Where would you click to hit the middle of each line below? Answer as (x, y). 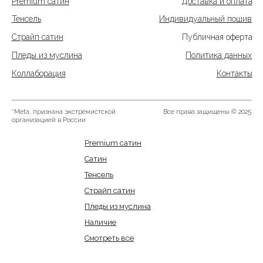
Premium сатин (113, 143)
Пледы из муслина (118, 206)
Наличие (100, 222)
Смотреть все (109, 238)
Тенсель (99, 174)
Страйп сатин (110, 190)
